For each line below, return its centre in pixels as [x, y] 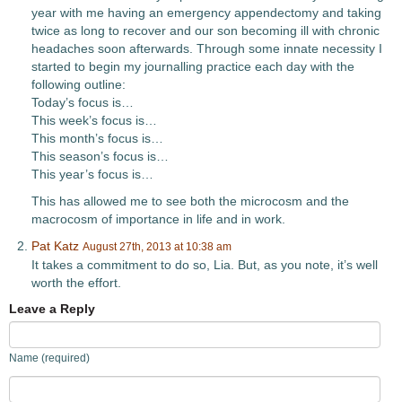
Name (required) [49, 358]
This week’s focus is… [94, 120]
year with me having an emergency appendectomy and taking [206, 13]
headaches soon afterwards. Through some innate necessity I [207, 48]
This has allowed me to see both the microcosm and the [190, 201]
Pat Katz [55, 246]
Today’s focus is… [83, 102]
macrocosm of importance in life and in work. [158, 219]
